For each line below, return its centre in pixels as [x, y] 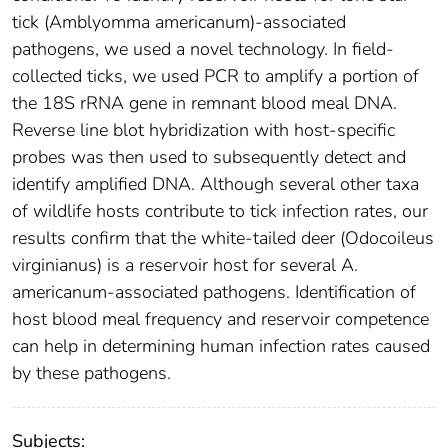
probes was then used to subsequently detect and [209, 156]
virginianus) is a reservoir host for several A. [185, 264]
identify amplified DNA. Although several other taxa [215, 183]
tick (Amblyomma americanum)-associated [179, 21]
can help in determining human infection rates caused [221, 345]
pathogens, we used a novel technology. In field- [203, 48]
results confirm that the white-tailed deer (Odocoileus [223, 237]
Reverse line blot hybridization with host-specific [203, 129]
